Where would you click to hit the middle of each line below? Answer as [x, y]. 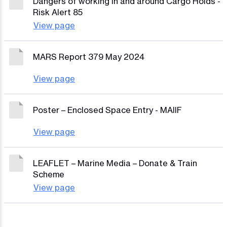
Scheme [49, 174]
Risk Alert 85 [58, 12]
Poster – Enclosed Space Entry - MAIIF [107, 110]
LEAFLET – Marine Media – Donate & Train [115, 163]
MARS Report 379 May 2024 [89, 57]
